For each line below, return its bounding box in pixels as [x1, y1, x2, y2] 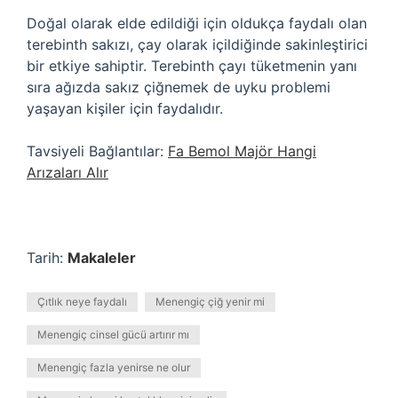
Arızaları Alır [27, 163, 108, 181]
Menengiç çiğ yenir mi [155, 295, 265, 308]
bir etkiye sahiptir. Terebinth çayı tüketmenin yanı [27, 57, 357, 75]
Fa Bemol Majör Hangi [168, 142, 316, 160]
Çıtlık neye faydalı [37, 295, 127, 308]
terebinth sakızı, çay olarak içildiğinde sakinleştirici [27, 36, 368, 53]
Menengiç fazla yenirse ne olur [37, 361, 190, 374]
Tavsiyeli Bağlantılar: [27, 142, 168, 160]
